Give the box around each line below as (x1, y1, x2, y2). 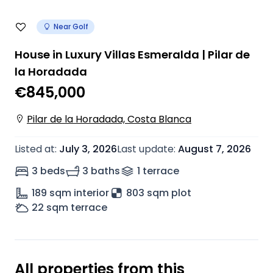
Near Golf (54, 21, 88, 32)
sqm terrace (46, 200, 107, 214)
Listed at (15, 142, 55, 156)
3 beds (32, 164, 65, 178)
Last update (117, 142, 174, 156)
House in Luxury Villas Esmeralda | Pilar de (15, 47, 250, 62)
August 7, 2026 (178, 142, 251, 156)
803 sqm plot (126, 186, 191, 200)
